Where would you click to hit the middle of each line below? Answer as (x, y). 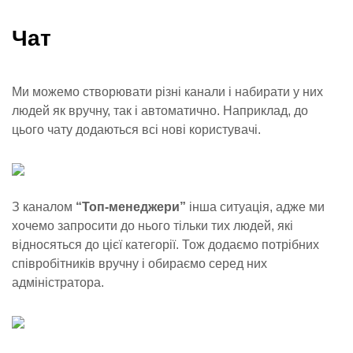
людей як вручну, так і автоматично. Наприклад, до (160, 111)
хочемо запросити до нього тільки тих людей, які (152, 226)
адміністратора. (58, 282)
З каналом (42, 207)
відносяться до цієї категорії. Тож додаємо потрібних (165, 245)
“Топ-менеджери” (129, 207)
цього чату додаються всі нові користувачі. (136, 130)
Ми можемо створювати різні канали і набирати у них (167, 92)
